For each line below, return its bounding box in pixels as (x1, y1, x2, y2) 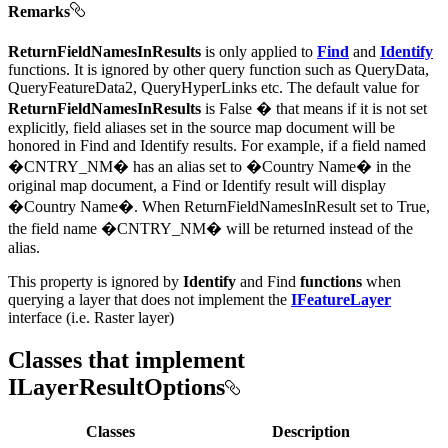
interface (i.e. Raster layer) (8, 308, 174, 326)
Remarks (8, 3, 70, 21)
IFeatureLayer (291, 290, 391, 308)
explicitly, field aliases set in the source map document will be (8, 118, 395, 136)
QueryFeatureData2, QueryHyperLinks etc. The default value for (8, 78, 419, 96)
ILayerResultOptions (8, 373, 225, 400)
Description (272, 423, 350, 441)
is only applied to (201, 42, 317, 60)
